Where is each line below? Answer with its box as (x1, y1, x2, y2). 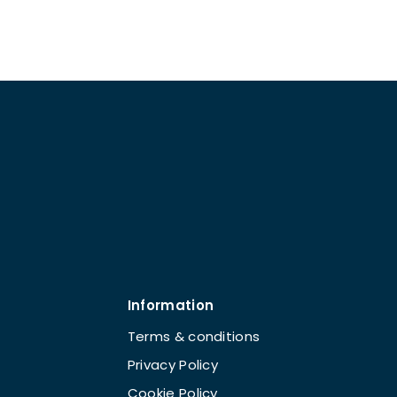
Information (127, 296, 214, 315)
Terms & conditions (127, 327, 261, 346)
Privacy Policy (127, 355, 219, 374)
